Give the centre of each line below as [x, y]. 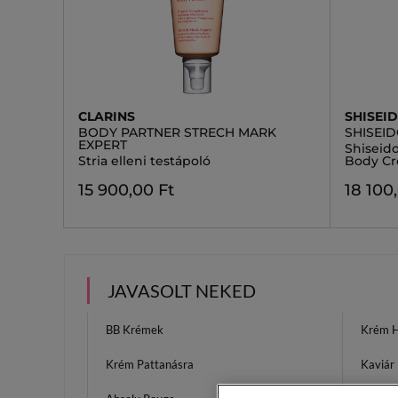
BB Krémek [135, 330]
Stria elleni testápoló [144, 161]
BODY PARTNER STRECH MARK [177, 132]
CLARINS [107, 116]
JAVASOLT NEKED [182, 291]
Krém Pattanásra [150, 364]
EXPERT [103, 145]
